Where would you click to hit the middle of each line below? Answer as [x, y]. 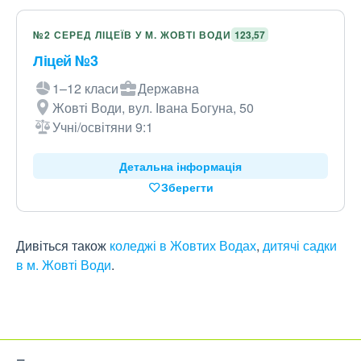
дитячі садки [300, 245]
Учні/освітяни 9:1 [103, 127]
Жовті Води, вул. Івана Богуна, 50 [153, 108]
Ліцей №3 [65, 60]
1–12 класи [85, 88]
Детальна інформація [180, 166]
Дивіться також [63, 245]
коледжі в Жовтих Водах [183, 245]
